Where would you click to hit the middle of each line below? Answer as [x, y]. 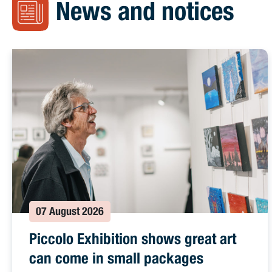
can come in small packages [116, 260]
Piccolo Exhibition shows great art [133, 240]
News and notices [145, 14]
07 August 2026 [70, 212]
